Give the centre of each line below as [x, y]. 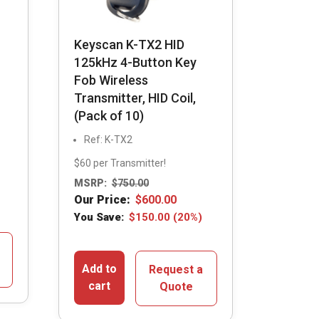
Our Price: [102, 200]
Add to [99, 269]
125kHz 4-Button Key [135, 62]
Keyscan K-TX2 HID [129, 44]
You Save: [99, 218]
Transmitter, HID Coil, [135, 98]
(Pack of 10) [109, 115]
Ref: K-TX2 [108, 139]
